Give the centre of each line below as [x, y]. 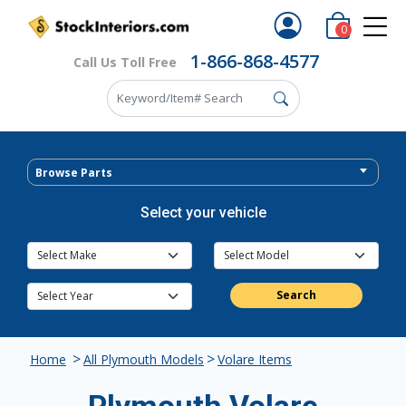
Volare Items [255, 359]
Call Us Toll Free [125, 62]
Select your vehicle [203, 213]
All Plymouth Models [144, 359]
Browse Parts [74, 173]
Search [296, 295]
